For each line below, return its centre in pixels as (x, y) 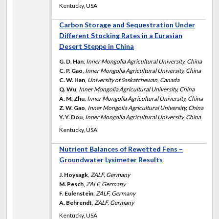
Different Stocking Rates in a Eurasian (121, 35)
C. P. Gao (71, 70)
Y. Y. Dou (71, 117)
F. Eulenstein (77, 193)
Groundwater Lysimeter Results (111, 159)
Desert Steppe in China (97, 46)
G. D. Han (72, 61)
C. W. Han (72, 80)
